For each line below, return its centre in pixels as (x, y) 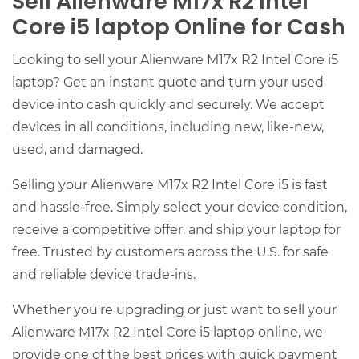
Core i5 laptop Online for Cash (179, 29)
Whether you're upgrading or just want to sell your (174, 309)
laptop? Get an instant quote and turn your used (168, 82)
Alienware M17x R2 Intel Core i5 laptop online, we (167, 332)
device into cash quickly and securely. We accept (168, 104)
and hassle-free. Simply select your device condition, (179, 207)
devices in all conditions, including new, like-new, (168, 127)
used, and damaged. (77, 149)
